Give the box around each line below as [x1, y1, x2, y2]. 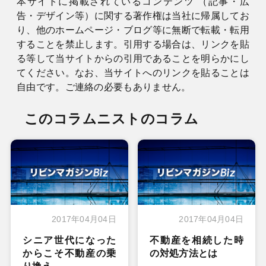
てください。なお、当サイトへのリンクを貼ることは [16, 67, 250, 78]
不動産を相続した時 [150, 235, 244, 246]
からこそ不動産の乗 [22, 248, 116, 259]
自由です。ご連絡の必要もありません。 [16, 81, 191, 92]
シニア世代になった [22, 235, 116, 246]
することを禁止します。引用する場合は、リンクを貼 [16, 39, 250, 49]
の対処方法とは [150, 248, 218, 259]
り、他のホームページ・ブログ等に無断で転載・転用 [16, 24, 250, 35]
